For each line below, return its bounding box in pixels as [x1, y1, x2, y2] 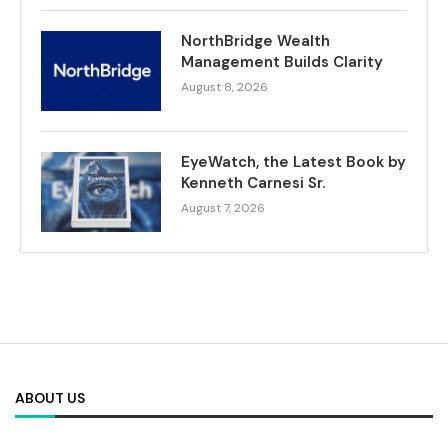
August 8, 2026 [181, 79, 268, 96]
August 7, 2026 [181, 200, 265, 217]
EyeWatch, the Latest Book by [181, 152, 406, 173]
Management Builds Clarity [181, 52, 383, 73]
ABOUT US [15, 389, 85, 408]
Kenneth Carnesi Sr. [181, 173, 329, 194]
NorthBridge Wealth [181, 31, 330, 52]
